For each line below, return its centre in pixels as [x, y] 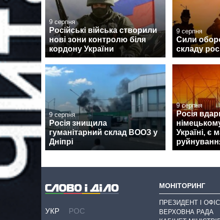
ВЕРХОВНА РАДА [186, 212]
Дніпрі [61, 142]
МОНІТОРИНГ [182, 186]
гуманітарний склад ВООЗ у [103, 133]
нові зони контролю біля [97, 40]
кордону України [82, 49]
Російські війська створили [103, 30]
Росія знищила [78, 123]
